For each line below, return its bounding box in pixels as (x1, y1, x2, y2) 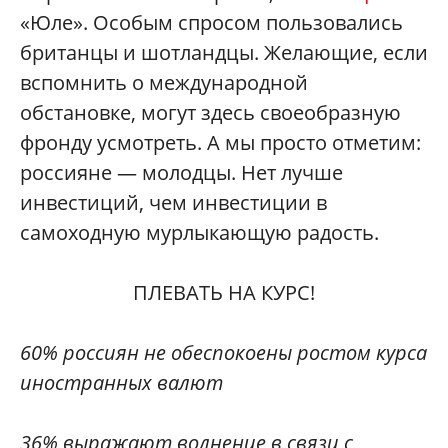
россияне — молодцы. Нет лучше (20, 158, 343, 186)
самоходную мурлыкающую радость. (20, 218, 379, 246)
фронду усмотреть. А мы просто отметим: (20, 128, 421, 156)
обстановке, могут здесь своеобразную (20, 98, 401, 126)
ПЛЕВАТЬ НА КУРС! (133, 278, 315, 306)
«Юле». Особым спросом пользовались (20, 8, 403, 36)
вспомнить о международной (20, 68, 308, 96)
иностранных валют (20, 368, 223, 396)
